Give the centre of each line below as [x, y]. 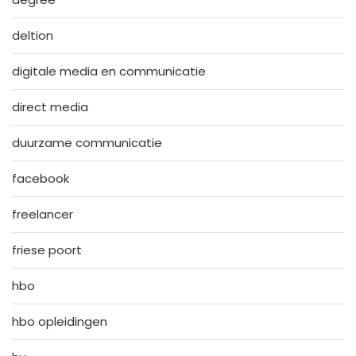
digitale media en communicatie [109, 71]
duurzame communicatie [87, 142]
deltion [33, 35]
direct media [50, 106]
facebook [41, 178]
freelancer [43, 214]
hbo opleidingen [60, 321]
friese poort [47, 250]
